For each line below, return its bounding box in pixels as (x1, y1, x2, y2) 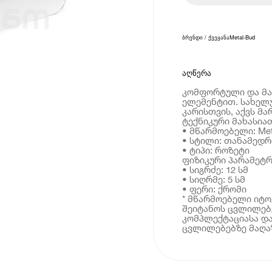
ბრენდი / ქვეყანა (182, 33, 229, 42)
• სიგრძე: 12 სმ (182, 163, 248, 175)
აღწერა (182, 68, 211, 78)
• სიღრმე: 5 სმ (182, 173, 245, 185)
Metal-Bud (229, 33, 255, 42)
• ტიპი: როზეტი (182, 144, 250, 155)
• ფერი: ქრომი (182, 183, 246, 194)
